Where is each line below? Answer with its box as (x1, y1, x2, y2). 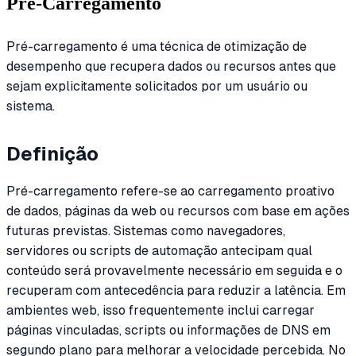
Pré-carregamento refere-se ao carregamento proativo (6, 183, 335, 199)
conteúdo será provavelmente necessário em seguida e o (6, 262, 342, 278)
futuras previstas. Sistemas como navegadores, (6, 222, 285, 238)
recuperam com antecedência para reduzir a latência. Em (6, 282, 346, 298)
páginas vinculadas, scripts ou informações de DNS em (6, 322, 331, 338)
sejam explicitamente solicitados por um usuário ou (6, 78, 308, 94)
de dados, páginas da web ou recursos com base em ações (6, 203, 350, 219)
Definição (6, 143, 99, 165)
